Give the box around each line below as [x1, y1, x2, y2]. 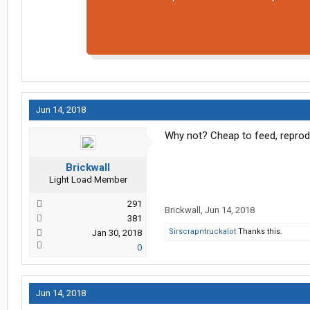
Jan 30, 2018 [92, 228, 142, 239]
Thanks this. [236, 227, 282, 237]
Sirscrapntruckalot [169, 227, 236, 237]
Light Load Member [48, 174, 127, 185]
